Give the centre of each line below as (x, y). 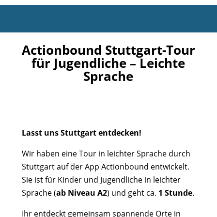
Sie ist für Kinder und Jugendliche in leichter (101, 180)
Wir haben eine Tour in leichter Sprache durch (106, 154)
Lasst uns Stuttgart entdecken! (81, 133)
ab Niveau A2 (81, 193)
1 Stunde (175, 193)
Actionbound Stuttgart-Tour (108, 50)
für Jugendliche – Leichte (108, 63)
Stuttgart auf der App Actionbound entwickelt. (105, 167)
